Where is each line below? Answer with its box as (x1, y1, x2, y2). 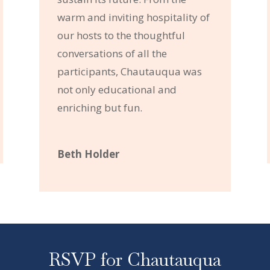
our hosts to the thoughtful (57, 28, 185, 42)
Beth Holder (57, 146, 119, 161)
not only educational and (57, 82, 177, 96)
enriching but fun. (57, 100, 142, 115)
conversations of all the (57, 46, 167, 60)
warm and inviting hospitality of (57, 10, 210, 24)
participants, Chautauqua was (57, 64, 202, 78)
